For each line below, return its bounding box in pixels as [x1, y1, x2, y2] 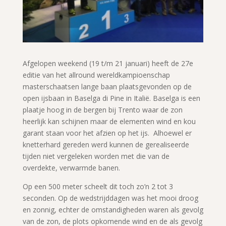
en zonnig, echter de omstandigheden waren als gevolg [22, 204, 203, 214]
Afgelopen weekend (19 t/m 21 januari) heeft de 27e [22, 58, 193, 68]
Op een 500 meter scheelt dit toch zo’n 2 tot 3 [22, 181, 173, 191]
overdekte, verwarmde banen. [22, 162, 120, 173]
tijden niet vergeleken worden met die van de [22, 151, 169, 161]
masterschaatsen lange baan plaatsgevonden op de [22, 81, 192, 91]
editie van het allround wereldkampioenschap [22, 70, 170, 80]
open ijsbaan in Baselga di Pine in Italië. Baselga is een [22, 93, 200, 103]
